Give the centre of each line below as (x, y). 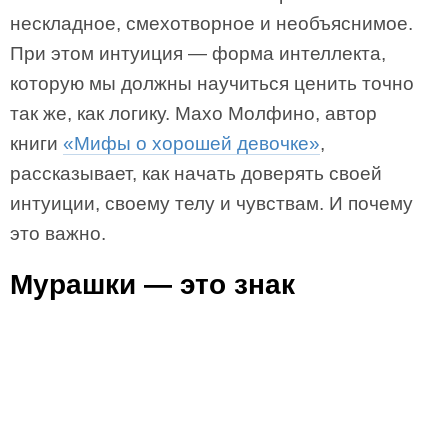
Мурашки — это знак (152, 284)
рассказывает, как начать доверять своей (196, 173)
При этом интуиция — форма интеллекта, (198, 53)
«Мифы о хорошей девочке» (191, 143)
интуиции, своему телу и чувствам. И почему (211, 203)
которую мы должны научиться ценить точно (212, 83)
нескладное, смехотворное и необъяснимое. (211, 23)
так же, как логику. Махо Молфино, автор (193, 113)
